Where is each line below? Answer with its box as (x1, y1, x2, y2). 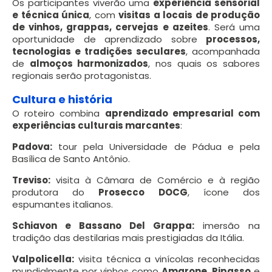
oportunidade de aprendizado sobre (12, 32, 206, 46)
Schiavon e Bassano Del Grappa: (12, 219, 194, 232)
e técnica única (12, 8, 89, 21)
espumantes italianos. (12, 197, 113, 211)
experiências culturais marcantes (12, 118, 180, 132)
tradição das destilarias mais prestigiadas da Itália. (12, 231, 244, 244)
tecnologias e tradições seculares (12, 44, 186, 58)
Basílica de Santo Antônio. (12, 152, 130, 165)
